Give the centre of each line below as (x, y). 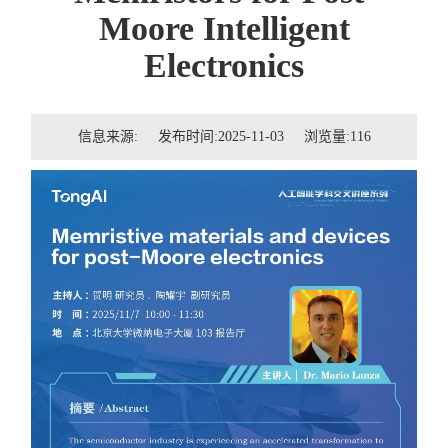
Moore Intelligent (224, 29)
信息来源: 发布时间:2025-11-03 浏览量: (213, 137)
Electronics (224, 66)
